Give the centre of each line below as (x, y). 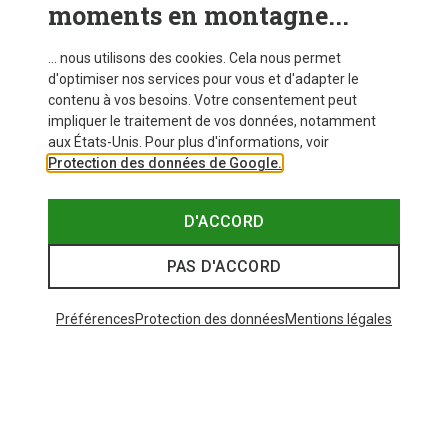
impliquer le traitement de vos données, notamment (212, 121)
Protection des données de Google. (165, 163)
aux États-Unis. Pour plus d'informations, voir (188, 142)
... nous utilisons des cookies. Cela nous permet (194, 58)
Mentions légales (338, 319)
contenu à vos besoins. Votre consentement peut (202, 100)
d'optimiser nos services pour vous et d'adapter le (203, 79)
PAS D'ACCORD (224, 266)
